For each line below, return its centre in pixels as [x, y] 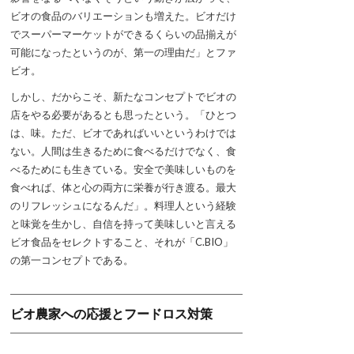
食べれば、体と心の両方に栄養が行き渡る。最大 [123, 187]
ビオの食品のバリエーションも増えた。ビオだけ [123, 15]
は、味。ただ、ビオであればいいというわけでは [123, 132]
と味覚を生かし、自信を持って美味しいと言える [123, 223]
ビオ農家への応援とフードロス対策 [111, 313]
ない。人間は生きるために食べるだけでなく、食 [123, 151]
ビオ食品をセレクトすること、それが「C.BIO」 [122, 241]
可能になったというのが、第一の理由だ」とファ [123, 52]
